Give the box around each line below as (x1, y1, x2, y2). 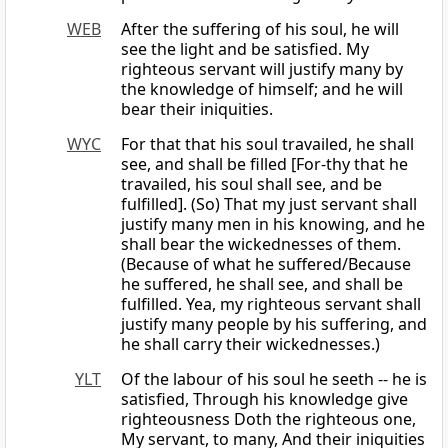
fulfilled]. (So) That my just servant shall (121, 193, 417, 216)
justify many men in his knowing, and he (121, 213, 425, 236)
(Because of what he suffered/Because (121, 253, 411, 276)
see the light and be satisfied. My (121, 38, 369, 61)
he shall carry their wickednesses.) (121, 333, 380, 356)
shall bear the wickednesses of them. (121, 233, 401, 256)
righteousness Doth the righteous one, (121, 408, 416, 431)
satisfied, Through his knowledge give (121, 388, 408, 411)
